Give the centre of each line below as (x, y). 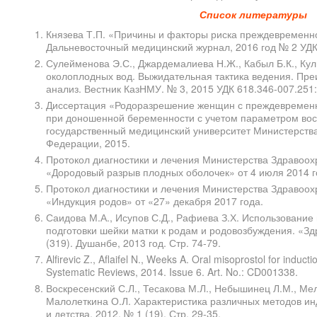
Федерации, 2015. (88, 143)
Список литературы (253, 15)
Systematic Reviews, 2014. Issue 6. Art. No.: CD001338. (172, 272)
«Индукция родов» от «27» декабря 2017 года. (155, 201)
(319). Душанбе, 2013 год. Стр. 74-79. (133, 243)
